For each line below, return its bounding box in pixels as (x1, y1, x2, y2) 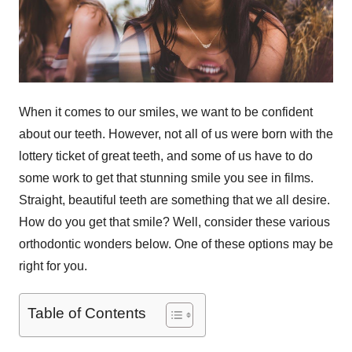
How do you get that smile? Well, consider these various (19, 215, 330, 229)
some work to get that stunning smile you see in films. (19, 171, 313, 185)
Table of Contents (27, 305, 146, 322)
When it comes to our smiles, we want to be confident (19, 105, 313, 119)
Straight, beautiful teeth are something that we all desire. (19, 193, 330, 207)
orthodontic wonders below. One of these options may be (19, 237, 333, 251)
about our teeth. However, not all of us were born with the (19, 127, 333, 141)
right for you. (19, 259, 93, 273)
